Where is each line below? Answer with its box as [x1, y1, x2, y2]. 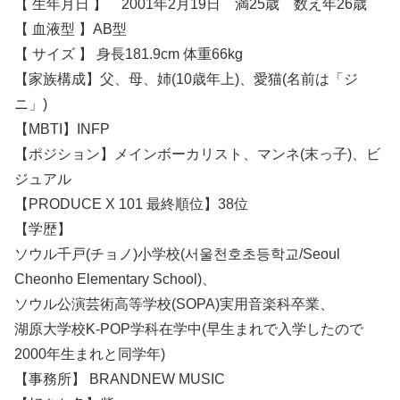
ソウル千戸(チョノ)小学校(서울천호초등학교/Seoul [14, 246, 340, 262]
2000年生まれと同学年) [14, 346, 165, 362]
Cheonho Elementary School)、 [14, 271, 216, 287]
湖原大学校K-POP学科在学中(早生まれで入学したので [14, 321, 363, 337]
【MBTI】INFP [14, 121, 110, 137]
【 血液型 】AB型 [14, 21, 127, 37]
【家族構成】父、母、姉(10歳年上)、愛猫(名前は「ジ [14, 71, 358, 87]
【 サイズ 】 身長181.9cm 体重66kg [14, 46, 243, 62]
